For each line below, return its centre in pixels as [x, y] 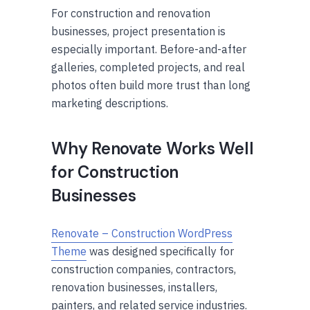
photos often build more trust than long [151, 85]
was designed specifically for [160, 251]
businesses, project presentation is [138, 31]
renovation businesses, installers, [134, 287]
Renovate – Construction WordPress [142, 233]
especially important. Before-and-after [149, 49]
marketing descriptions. [110, 103]
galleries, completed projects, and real [148, 67]
